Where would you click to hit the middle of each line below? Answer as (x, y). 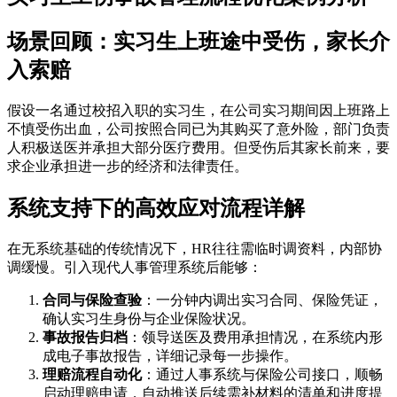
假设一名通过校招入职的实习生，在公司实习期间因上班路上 (198, 111)
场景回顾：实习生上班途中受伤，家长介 (198, 42)
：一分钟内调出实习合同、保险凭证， (262, 300)
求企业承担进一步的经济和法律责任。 (128, 167)
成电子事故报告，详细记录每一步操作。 (170, 356)
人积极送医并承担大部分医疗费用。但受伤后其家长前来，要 (198, 148)
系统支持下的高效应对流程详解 (156, 209)
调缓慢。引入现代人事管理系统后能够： (135, 268)
